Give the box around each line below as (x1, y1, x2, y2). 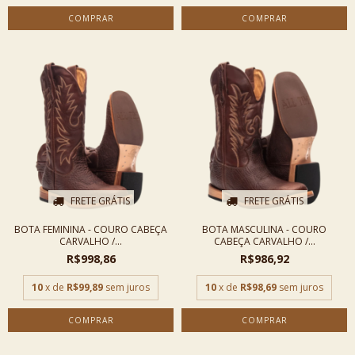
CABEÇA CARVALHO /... (213, 235, 315, 248)
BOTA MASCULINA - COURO (202, 223, 326, 236)
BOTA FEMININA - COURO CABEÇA (14, 223, 167, 236)
